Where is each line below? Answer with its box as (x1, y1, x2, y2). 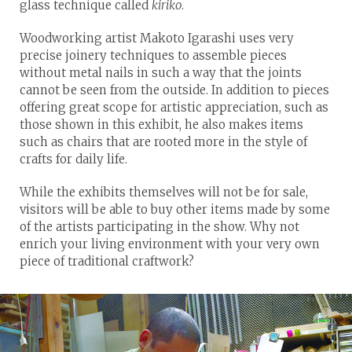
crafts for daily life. (20, 151, 127, 167)
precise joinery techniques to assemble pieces (20, 47, 287, 63)
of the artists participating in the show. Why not (20, 218, 299, 234)
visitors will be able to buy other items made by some (20, 201, 330, 217)
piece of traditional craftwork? (20, 253, 194, 269)
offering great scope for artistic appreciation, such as (20, 99, 328, 115)
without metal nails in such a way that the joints (20, 64, 302, 80)
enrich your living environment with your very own (20, 236, 320, 251)
